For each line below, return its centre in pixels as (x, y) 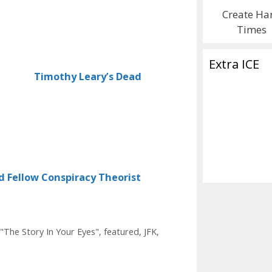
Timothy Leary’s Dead (88, 76)
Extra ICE (234, 64)
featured (121, 231)
